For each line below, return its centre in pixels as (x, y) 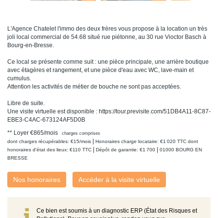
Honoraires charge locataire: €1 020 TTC (141, 142)
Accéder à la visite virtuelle (119, 180)
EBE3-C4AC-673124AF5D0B (46, 120)
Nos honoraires (37, 180)
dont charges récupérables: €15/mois (50, 142)
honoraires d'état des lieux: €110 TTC (49, 150)
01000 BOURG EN (181, 150)
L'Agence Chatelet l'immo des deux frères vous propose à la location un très (107, 29)
